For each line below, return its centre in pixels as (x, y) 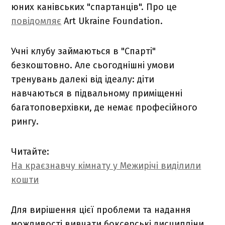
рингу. (25, 121)
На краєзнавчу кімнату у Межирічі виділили (106, 165)
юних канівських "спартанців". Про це (94, 7)
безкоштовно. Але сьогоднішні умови (93, 65)
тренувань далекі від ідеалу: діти (83, 79)
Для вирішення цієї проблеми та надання (101, 210)
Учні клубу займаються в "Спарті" (84, 51)
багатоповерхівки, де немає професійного (104, 107)
